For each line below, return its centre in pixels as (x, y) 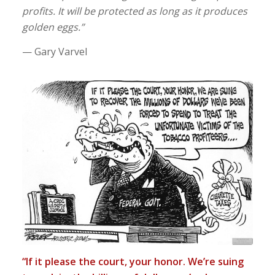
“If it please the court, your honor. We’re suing (133, 261)
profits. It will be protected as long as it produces (134, 11)
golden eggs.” (53, 27)
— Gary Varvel (54, 52)
